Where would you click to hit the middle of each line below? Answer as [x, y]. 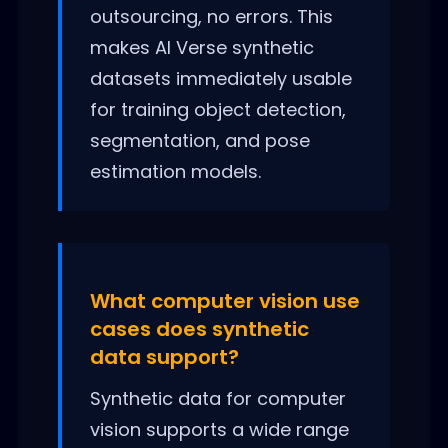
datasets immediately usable [220, 78]
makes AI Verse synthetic [201, 47]
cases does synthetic [199, 328]
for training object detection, [217, 109]
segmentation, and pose [199, 140]
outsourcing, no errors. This [211, 16]
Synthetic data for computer [217, 398]
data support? [164, 356]
